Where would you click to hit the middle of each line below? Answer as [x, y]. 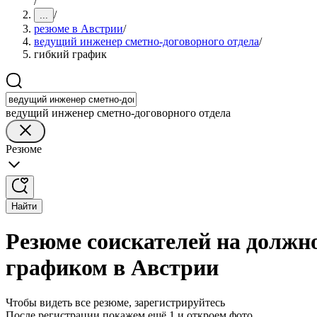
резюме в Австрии [79, 29]
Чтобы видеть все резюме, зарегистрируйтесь [115, 302]
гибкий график [70, 54]
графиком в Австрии [112, 268]
